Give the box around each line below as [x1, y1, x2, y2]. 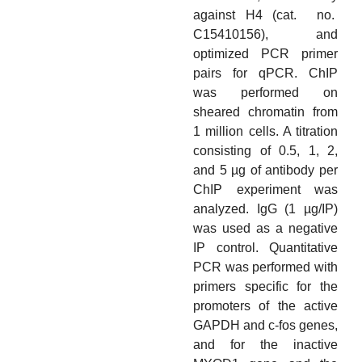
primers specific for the [193, 280, 338, 294]
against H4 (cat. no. [193, 8, 338, 23]
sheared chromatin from [193, 105, 338, 120]
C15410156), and [193, 27, 338, 42]
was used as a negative [193, 221, 338, 236]
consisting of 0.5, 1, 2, [193, 144, 338, 158]
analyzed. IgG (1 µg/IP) [193, 202, 338, 217]
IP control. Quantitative [193, 241, 338, 255]
